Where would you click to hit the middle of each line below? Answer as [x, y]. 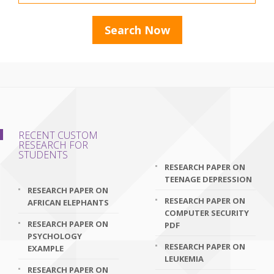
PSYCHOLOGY [55, 236]
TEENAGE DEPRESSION [208, 179]
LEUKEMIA [184, 259]
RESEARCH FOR [53, 145]
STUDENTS [43, 155]
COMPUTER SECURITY [207, 213]
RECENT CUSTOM [58, 135]
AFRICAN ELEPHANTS [68, 202]
